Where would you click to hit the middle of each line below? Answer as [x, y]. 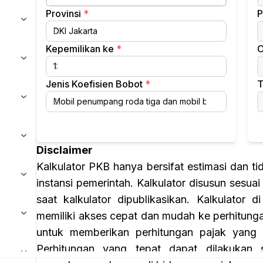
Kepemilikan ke [80, 48]
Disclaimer [65, 150]
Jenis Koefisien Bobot [94, 84]
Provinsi [63, 13]
